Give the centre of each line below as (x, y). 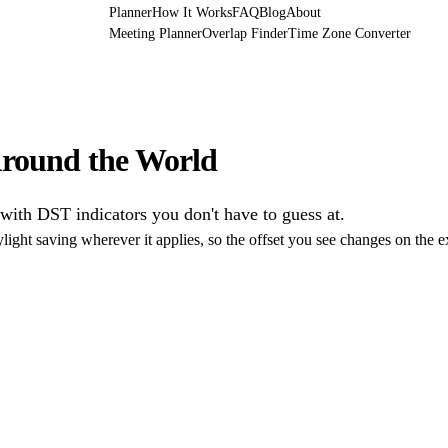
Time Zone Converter (349, 33)
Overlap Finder (244, 33)
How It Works (191, 12)
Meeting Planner (155, 33)
